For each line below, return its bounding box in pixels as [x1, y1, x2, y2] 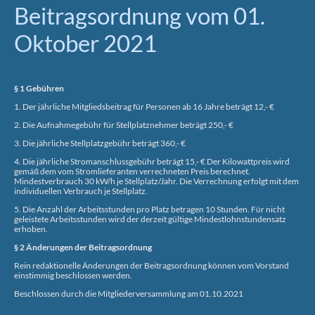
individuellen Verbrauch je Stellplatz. [14, 185, 149, 196]
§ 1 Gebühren [14, 82, 65, 94]
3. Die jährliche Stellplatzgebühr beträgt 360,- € [14, 137, 187, 148]
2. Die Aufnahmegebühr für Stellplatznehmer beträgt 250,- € [14, 119, 235, 130]
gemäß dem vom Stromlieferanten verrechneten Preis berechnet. [14, 165, 250, 176]
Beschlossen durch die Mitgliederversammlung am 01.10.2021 [14, 288, 243, 299]
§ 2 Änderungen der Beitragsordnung [14, 241, 153, 252]
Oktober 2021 [14, 28, 157, 57]
